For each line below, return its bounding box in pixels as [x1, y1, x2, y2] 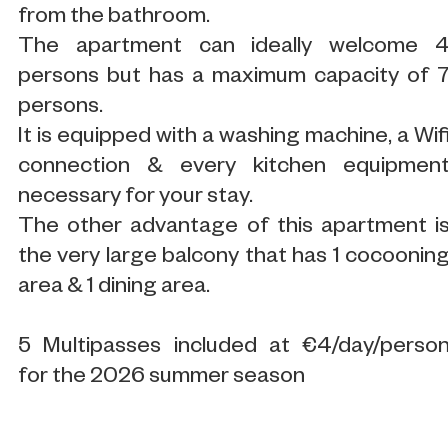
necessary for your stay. [18, 185, 257, 211]
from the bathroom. [18, 5, 210, 31]
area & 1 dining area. [18, 275, 210, 301]
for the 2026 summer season [18, 365, 305, 391]
